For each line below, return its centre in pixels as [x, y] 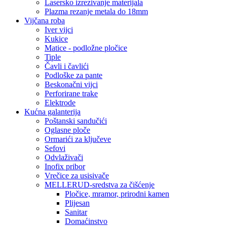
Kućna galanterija [52, 111]
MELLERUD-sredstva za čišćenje [100, 184]
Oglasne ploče [67, 130]
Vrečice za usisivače [77, 175]
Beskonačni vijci [71, 84]
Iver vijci [59, 29]
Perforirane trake [71, 93]
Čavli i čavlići [67, 66]
